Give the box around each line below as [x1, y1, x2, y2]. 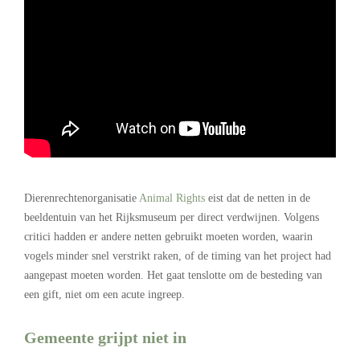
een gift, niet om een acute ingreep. [24, 288, 185, 301]
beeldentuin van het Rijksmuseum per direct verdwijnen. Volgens [24, 211, 319, 224]
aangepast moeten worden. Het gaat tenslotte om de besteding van [24, 269, 322, 282]
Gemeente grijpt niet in [24, 329, 186, 347]
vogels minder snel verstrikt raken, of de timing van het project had [24, 250, 331, 263]
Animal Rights [139, 192, 205, 205]
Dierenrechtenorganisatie [24, 192, 139, 205]
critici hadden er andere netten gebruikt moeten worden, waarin [24, 231, 313, 243]
